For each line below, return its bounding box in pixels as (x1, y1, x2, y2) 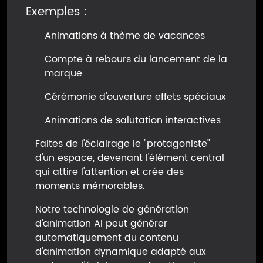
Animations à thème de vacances (45, 28, 205, 44)
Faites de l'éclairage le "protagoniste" (35, 136, 210, 152)
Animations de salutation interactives (45, 113, 221, 129)
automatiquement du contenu (35, 230, 178, 246)
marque (45, 66, 82, 82)
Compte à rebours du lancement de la (45, 52, 227, 68)
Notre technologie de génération (35, 202, 189, 218)
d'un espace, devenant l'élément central (35, 150, 224, 166)
